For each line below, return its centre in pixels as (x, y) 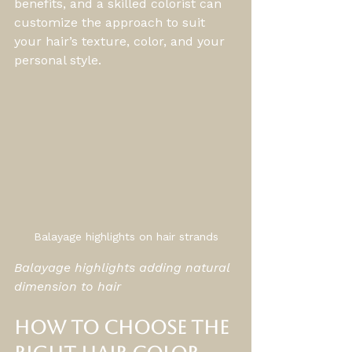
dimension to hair (68, 286)
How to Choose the (124, 327)
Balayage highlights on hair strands (126, 236)
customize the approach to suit (112, 22)
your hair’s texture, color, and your (121, 41)
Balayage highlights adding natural (124, 267)
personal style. (58, 60)
